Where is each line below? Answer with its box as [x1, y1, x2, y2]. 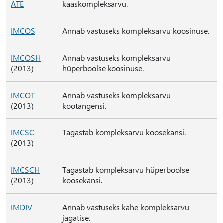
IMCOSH [11, 52, 41, 63]
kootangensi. [62, 100, 106, 111]
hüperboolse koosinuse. [62, 63, 144, 73]
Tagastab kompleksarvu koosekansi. [62, 127, 186, 137]
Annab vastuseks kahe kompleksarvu [62, 202, 189, 212]
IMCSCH [11, 164, 40, 175]
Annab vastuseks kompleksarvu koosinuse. [62, 25, 209, 36]
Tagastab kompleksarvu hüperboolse [62, 164, 189, 175]
